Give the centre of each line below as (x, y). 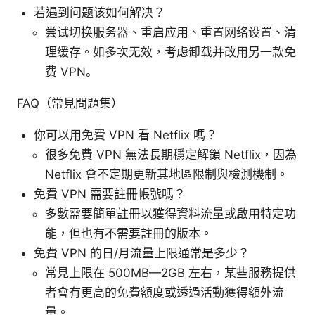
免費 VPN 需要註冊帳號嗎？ (110, 194)
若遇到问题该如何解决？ (99, 12)
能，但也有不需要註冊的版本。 (129, 233)
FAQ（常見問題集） (70, 103)
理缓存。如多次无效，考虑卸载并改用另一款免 (171, 52)
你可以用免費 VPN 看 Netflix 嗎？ (126, 135)
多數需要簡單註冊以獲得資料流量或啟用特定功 (171, 213)
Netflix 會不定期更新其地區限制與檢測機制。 (167, 174)
